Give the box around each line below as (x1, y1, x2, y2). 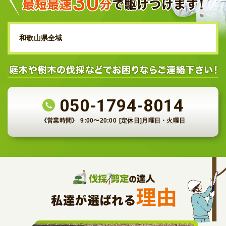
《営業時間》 (40, 117, 78, 124)
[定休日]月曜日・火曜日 (119, 117, 186, 124)
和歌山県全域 (19, 33, 63, 42)
